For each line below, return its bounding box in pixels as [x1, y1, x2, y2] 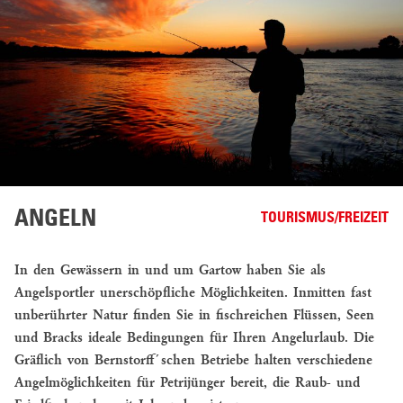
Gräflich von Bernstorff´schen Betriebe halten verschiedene [14, 354, 372, 369]
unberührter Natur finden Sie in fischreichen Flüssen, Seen [14, 309, 374, 324]
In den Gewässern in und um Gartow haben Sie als [14, 264, 326, 279]
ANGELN [14, 208, 96, 232]
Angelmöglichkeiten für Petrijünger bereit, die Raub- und [14, 376, 360, 391]
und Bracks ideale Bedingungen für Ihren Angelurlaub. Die [14, 331, 374, 346]
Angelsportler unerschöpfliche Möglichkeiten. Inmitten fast [14, 286, 372, 301]
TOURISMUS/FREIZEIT [261, 211, 389, 227]
